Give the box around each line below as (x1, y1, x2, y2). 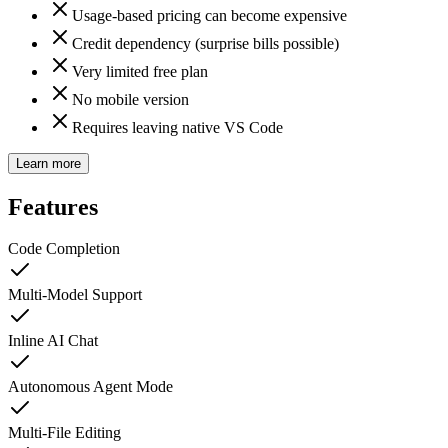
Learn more (16, 155, 81, 171)
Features (8, 193, 98, 220)
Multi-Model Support (8, 286, 142, 304)
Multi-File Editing (8, 424, 121, 442)
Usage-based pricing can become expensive (72, 6, 347, 24)
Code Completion (8, 240, 120, 258)
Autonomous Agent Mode (8, 378, 173, 396)
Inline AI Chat (8, 332, 98, 350)
